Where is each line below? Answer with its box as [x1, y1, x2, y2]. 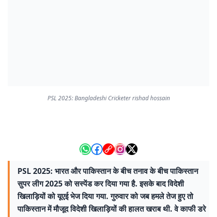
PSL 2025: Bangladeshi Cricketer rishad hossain [47, 94, 170, 102]
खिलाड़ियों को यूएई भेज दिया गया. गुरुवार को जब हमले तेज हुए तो [17, 191, 193, 201]
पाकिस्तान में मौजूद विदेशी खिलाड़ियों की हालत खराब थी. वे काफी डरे [17, 203, 206, 214]
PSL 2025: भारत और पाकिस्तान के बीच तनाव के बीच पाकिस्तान [17, 166, 198, 176]
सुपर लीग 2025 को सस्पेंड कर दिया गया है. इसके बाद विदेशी [17, 178, 184, 189]
